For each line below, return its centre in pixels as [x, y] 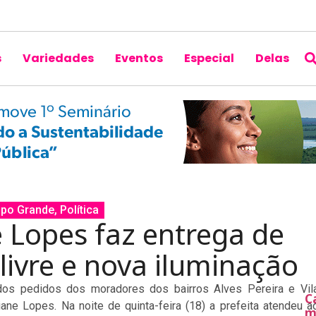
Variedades [58, 58]
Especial [209, 58]
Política [79, 210]
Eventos [139, 58]
